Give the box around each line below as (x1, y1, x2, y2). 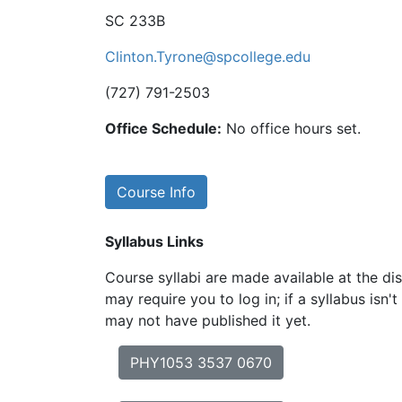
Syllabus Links (105, 232, 204, 250)
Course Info (117, 183, 196, 201)
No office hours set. (226, 119, 361, 137)
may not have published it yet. (105, 311, 310, 329)
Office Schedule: (105, 119, 222, 137)
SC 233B (105, 12, 165, 30)
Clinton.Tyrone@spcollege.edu (105, 48, 310, 66)
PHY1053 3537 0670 (130, 354, 272, 371)
